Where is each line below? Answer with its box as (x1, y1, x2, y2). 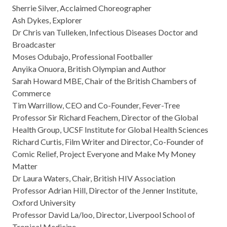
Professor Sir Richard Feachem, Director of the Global (12, 112, 198, 122)
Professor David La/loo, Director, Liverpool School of (12, 210, 195, 219)
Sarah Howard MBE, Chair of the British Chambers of (12, 76, 197, 86)
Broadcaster (12, 40, 57, 49)
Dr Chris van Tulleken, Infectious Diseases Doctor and (12, 27, 198, 37)
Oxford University (12, 198, 77, 207)
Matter (12, 161, 39, 171)
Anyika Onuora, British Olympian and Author (12, 64, 168, 73)
